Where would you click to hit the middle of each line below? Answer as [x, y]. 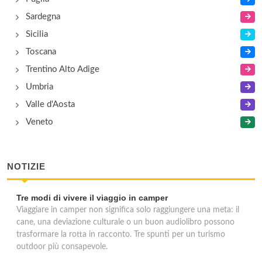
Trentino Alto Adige [63, 69]
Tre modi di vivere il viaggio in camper [92, 198]
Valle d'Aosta [50, 104]
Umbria [39, 87]
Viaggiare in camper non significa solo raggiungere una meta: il [128, 210]
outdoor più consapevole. [62, 247]
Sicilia [37, 34]
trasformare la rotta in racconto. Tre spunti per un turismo [121, 235]
